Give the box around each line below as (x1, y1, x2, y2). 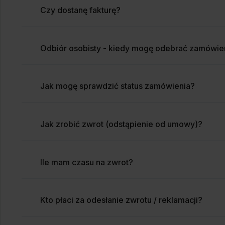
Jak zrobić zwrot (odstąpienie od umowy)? (40, 119, 203, 130)
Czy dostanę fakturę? (40, 5, 121, 16)
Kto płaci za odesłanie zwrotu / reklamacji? (40, 195, 203, 205)
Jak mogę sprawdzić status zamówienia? (40, 81, 195, 91)
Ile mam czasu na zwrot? (40, 157, 134, 167)
